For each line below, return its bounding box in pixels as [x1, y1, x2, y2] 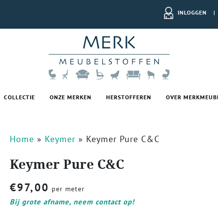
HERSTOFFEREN [106, 93, 151, 101]
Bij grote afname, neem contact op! [9, 197, 134, 207]
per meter [49, 184, 85, 194]
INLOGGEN [178, 8, 207, 16]
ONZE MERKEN [50, 93, 91, 101]
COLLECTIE [4, 93, 35, 101]
